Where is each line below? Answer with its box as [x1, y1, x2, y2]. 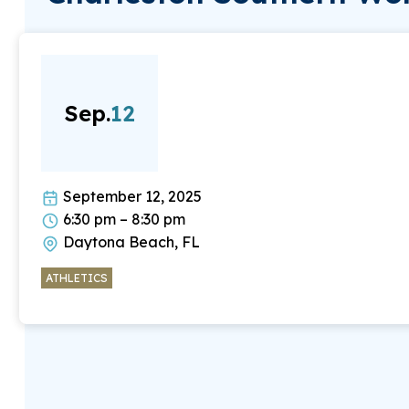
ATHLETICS [45, 270, 108, 285]
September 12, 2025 [58, 186, 202, 205]
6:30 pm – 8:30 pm [58, 209, 185, 228]
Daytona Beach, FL [58, 232, 200, 251]
